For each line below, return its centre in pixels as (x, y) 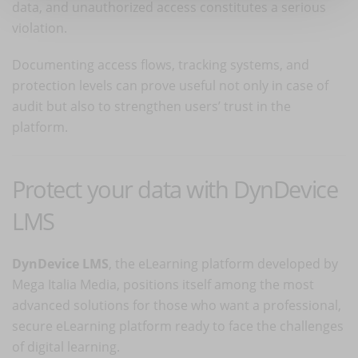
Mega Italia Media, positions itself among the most (163, 284)
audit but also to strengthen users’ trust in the (151, 106)
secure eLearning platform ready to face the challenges (178, 326)
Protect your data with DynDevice (175, 189)
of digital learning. (66, 346)
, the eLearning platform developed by (223, 263)
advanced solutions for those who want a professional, (177, 305)
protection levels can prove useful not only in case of (170, 85)
